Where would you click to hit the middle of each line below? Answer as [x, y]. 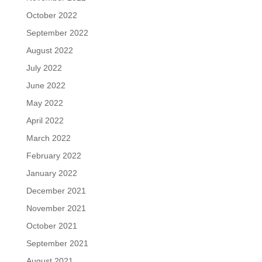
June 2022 [46, 86]
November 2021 [56, 208]
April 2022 [45, 121]
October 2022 [51, 15]
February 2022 [54, 156]
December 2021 [56, 191]
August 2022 [49, 51]
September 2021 [57, 244]
